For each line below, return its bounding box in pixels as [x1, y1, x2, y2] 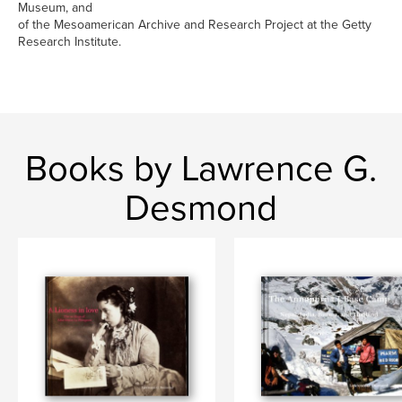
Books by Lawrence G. [25, 147, 377, 190]
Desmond [125, 187, 277, 230]
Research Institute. [18, 34, 121, 49]
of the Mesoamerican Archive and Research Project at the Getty [18, 17, 371, 32]
